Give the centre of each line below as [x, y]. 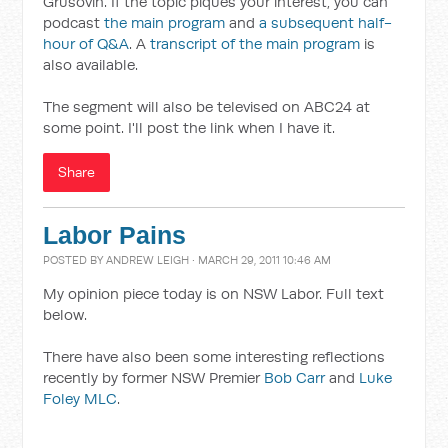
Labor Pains [115, 235]
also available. [91, 64]
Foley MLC [80, 398]
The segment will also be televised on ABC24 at [207, 106]
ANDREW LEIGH [148, 260]
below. [65, 314]
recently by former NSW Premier [152, 377]
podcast [74, 22]
